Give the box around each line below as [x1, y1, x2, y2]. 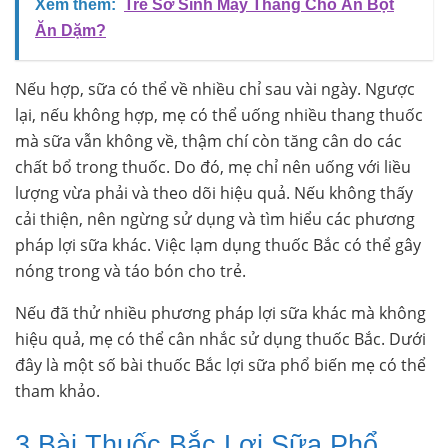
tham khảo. [15, 380, 100, 403]
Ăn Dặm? [35, 22, 106, 40]
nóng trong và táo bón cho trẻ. [15, 260, 246, 283]
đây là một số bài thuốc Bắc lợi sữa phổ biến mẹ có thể [15, 354, 426, 377]
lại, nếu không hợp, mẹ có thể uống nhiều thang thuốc [15, 104, 423, 127]
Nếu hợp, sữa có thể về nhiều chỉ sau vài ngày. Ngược [15, 78, 415, 101]
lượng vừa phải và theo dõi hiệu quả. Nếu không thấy [15, 182, 413, 205]
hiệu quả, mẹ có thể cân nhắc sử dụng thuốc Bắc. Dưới [15, 328, 426, 351]
